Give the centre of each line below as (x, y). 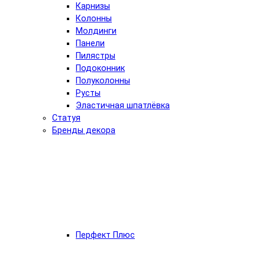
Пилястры (96, 56)
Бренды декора (84, 130)
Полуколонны (103, 80)
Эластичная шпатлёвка (123, 105)
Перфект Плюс (105, 235)
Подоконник (100, 68)
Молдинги (96, 31)
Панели (90, 43)
